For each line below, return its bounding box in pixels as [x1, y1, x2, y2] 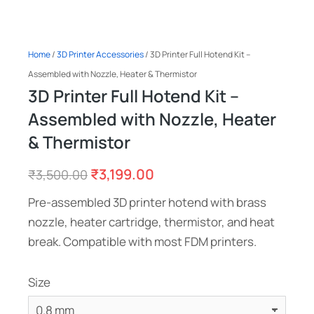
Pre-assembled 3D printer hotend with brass [28, 194, 266, 210]
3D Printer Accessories [57, 48, 144, 60]
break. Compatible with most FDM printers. [28, 233, 257, 250]
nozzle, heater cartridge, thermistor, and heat [28, 214, 275, 230]
